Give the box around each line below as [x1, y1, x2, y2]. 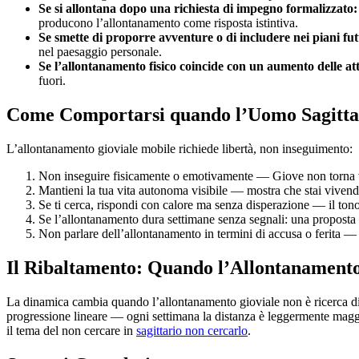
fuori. [38, 74, 66, 88]
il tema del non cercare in [6, 324, 136, 338]
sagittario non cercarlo [136, 324, 248, 338]
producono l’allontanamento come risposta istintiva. [38, 16, 298, 30]
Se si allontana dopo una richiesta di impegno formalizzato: [38, 2, 357, 16]
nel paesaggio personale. [38, 45, 162, 59]
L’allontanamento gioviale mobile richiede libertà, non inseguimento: [6, 142, 353, 156]
